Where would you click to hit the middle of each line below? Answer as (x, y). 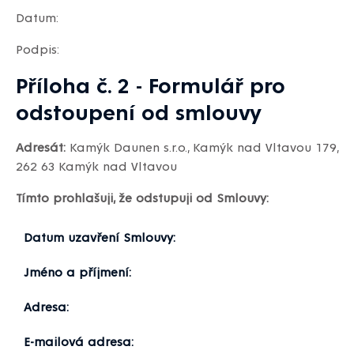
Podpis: (38, 49)
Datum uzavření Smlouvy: (100, 237)
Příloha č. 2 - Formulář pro (151, 85)
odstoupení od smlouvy (139, 111)
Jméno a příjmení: (77, 272)
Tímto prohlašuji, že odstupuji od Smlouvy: (142, 198)
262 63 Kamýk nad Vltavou (96, 166)
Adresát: (41, 147)
